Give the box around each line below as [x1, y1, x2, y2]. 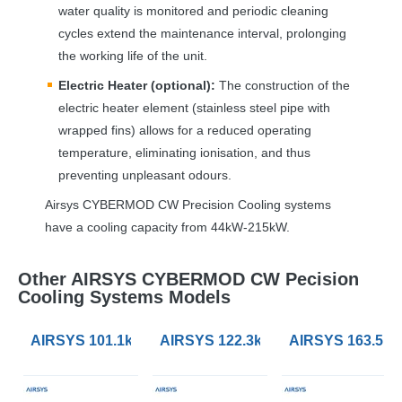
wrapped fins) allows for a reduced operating [58, 122, 311, 137]
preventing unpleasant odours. [58, 167, 232, 182]
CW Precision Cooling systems [154, 197, 331, 212]
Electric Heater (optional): [58, 77, 215, 92]
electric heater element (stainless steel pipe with [58, 100, 330, 115]
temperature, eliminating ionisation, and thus [58, 144, 310, 160]
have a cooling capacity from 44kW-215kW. [45, 219, 290, 234]
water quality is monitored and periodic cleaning [58, 3, 328, 18]
